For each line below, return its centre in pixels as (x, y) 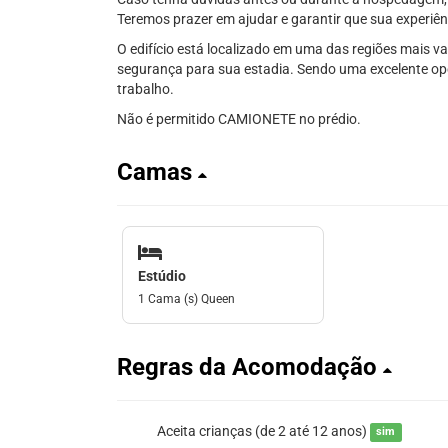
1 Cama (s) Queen (186, 298)
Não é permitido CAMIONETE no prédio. (239, 119)
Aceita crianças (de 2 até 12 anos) (263, 430)
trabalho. (145, 89)
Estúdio (162, 275)
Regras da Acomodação (250, 366)
